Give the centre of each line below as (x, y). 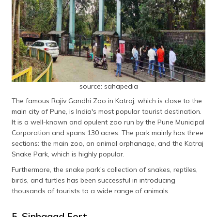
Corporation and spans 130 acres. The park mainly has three (108, 133)
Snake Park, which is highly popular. (68, 154)
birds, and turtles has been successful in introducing (93, 180)
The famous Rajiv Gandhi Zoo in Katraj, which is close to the (107, 101)
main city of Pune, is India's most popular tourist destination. (107, 112)
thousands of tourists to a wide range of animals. (91, 191)
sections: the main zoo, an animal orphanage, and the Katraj (108, 144)
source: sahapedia (108, 86)
